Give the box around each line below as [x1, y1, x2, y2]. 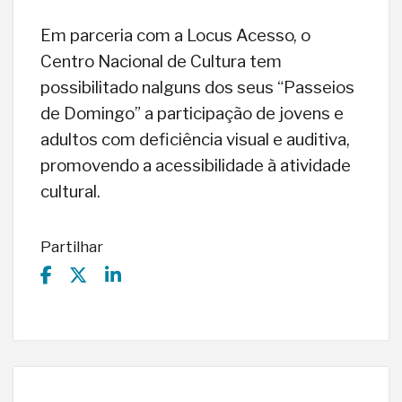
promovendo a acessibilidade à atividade [40, 155, 351, 177]
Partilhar [40, 238, 103, 257]
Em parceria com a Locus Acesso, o [40, 25, 310, 47]
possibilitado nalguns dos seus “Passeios [40, 77, 354, 99]
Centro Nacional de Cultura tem [40, 51, 282, 73]
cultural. [40, 181, 100, 203]
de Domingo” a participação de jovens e [40, 103, 344, 125]
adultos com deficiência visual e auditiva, [40, 129, 350, 151]
